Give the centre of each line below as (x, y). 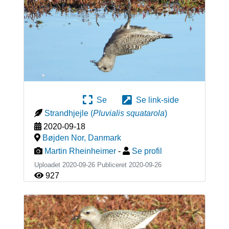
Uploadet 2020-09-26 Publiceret (81, 165)
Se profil (147, 151)
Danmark (104, 138)
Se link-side (155, 100)
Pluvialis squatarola (129, 113)
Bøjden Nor (63, 138)
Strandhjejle (66, 113)
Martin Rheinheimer (80, 151)
